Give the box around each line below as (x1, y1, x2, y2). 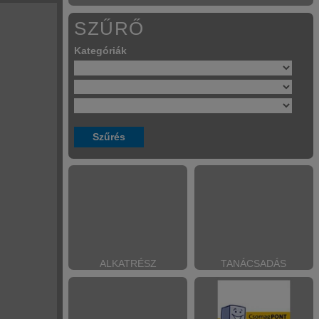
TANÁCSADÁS (221, 257, 287, 269)
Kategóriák (74, 44, 127, 56)
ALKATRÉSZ (99, 257, 157, 269)
